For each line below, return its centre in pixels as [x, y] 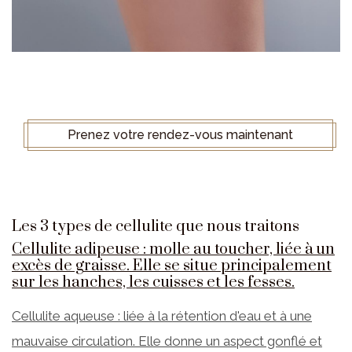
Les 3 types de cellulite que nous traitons [156, 226]
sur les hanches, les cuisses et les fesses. [153, 282]
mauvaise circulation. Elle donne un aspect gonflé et [167, 341]
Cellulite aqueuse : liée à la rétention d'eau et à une [162, 315]
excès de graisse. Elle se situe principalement [172, 266]
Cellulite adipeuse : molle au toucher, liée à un [173, 249]
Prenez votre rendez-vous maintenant [180, 134]
